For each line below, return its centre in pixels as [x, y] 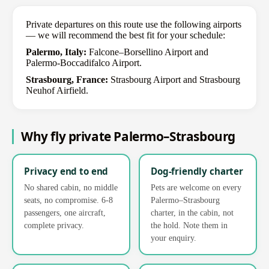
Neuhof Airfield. [57, 90]
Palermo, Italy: [56, 52]
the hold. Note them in [189, 225]
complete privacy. [54, 225]
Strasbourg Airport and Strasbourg [174, 79]
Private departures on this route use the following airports [134, 24]
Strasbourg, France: [67, 79]
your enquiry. [174, 237]
